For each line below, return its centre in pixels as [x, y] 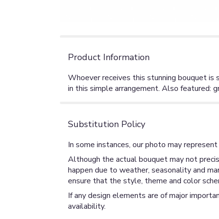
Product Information [109, 57]
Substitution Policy [107, 124]
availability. [87, 207]
